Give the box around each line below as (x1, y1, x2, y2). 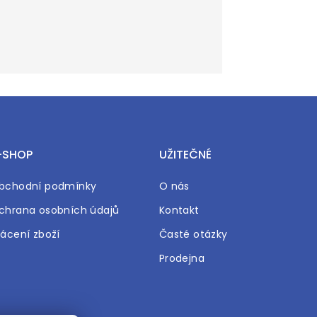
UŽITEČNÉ (158, 146, 212, 163)
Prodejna (158, 251, 204, 265)
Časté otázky (158, 227, 228, 241)
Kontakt (158, 203, 200, 217)
